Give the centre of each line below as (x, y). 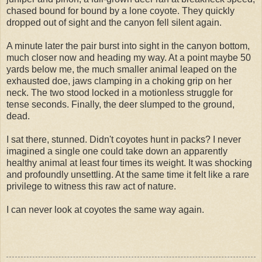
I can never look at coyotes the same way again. (105, 209)
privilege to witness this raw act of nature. (91, 186)
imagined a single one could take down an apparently (117, 151)
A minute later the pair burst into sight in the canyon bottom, (128, 46)
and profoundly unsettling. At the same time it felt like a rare (128, 174)
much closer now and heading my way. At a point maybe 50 (129, 57)
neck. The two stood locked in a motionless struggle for (120, 92)
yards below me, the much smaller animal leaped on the (122, 69)
